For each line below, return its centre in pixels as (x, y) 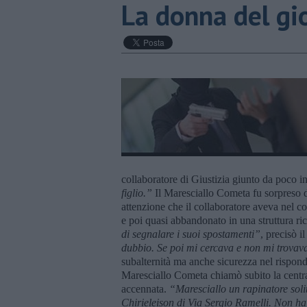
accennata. (145, 288)
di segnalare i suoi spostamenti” (191, 234)
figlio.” (137, 193)
